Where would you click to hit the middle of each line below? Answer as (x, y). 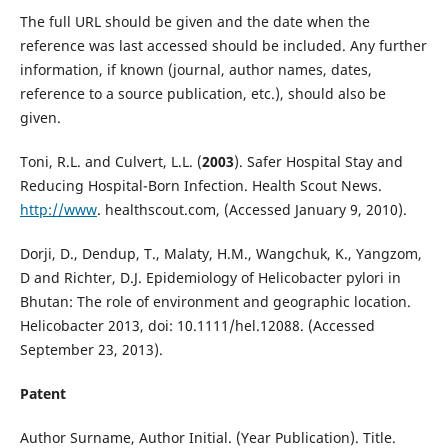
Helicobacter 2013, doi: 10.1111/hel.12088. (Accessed (197, 326)
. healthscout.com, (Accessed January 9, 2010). (251, 210)
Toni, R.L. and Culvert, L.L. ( (110, 162)
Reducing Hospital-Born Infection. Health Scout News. (200, 186)
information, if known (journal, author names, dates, (195, 70)
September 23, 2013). (91, 350)
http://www (58, 210)
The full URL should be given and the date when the (194, 22)
